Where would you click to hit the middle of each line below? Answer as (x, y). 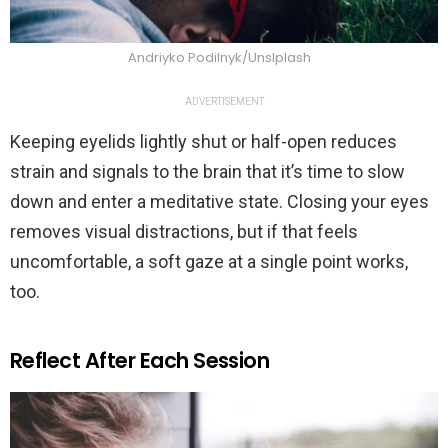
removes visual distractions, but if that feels (184, 231)
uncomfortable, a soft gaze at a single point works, (209, 261)
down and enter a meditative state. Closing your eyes (219, 201)
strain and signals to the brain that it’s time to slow (207, 171)
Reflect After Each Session (140, 360)
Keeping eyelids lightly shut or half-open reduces (203, 141)
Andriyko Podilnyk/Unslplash (219, 57)
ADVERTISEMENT (224, 101)
